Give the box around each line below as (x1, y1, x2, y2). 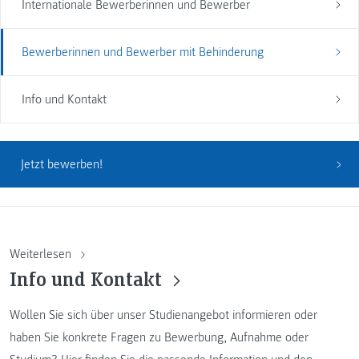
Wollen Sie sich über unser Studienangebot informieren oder (10, 306, 317, 323)
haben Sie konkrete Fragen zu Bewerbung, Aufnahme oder (10, 329, 309, 345)
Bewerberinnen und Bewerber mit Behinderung (21, 43, 264, 60)
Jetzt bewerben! (20, 156, 103, 173)
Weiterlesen (10, 245, 75, 262)
